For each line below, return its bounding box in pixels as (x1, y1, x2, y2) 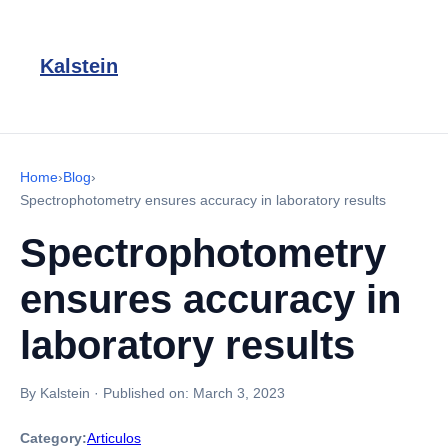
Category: (20, 430, 87, 446)
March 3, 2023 (193, 385, 285, 401)
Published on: (103, 385, 193, 401)
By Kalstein (20, 385, 90, 401)
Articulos (87, 430, 141, 446)
